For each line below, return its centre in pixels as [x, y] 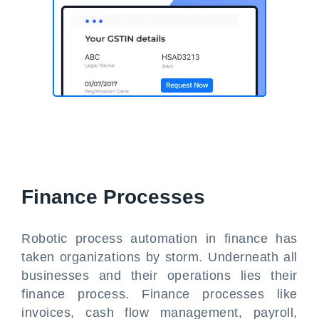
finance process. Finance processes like [159, 294]
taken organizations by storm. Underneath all [159, 257]
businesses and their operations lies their [159, 276]
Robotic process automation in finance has [159, 239]
